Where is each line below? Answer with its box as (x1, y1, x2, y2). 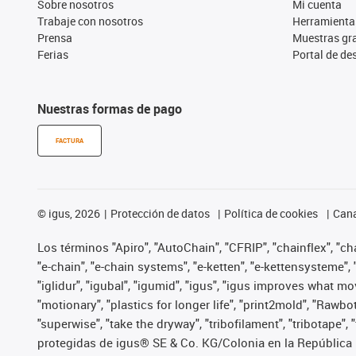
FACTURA (56, 136, 83, 145)
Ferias (37, 47, 68, 62)
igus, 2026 (46, 206, 100, 221)
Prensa (37, 30, 72, 45)
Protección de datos (110, 206, 210, 221)
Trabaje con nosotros (37, 14, 143, 29)
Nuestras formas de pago (37, 100, 182, 118)
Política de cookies (224, 206, 319, 221)
